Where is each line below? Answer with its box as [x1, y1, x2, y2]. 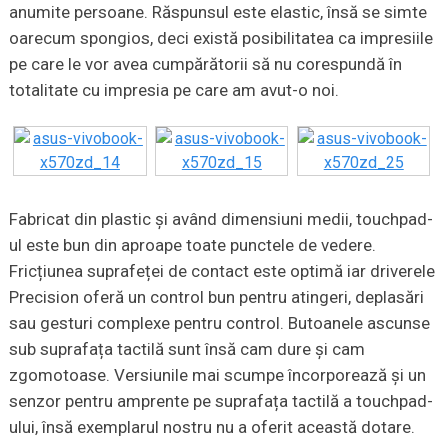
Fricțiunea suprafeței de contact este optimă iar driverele [8, 261, 435, 282]
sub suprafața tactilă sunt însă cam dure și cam [8, 339, 365, 360]
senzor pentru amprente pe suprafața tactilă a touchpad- [8, 391, 433, 412]
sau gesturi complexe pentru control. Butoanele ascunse [8, 313, 430, 334]
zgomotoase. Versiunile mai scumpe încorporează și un [8, 365, 426, 386]
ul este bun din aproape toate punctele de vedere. [8, 235, 376, 256]
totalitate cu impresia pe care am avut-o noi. [8, 80, 339, 101]
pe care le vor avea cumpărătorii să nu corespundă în [8, 54, 402, 75]
